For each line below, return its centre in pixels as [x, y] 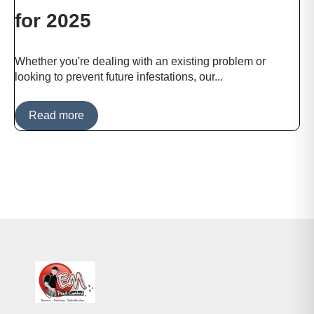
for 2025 [53, 21]
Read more [56, 115]
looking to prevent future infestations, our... [119, 77]
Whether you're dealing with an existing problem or [140, 62]
